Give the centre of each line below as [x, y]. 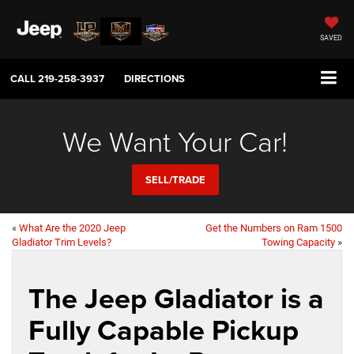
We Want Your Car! [175, 141]
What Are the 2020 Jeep [72, 228]
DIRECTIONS [154, 79]
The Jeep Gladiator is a [176, 298]
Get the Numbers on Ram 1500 [274, 228]
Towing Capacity [298, 243]
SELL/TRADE [175, 180]
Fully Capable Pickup [164, 330]
